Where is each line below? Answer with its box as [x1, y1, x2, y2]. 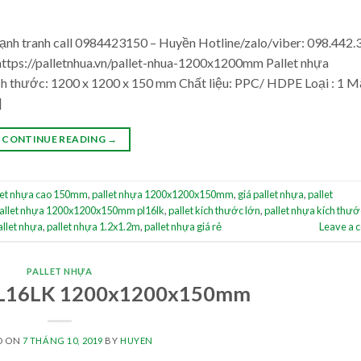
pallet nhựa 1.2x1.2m [47, 220, 140, 234]
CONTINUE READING [2, 132, 108, 145]
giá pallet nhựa [238, 188, 304, 201]
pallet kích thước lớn [168, 204, 260, 218]
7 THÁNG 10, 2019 [22, 334, 103, 346]
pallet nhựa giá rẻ [144, 220, 222, 234]
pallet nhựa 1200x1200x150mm [92, 188, 234, 201]
